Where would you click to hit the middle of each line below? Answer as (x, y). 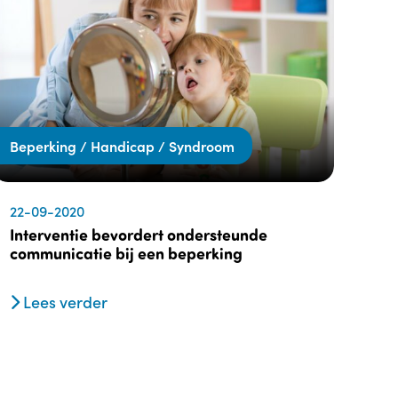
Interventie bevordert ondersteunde (139, 235)
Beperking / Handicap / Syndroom (122, 146)
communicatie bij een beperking (126, 254)
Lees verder (64, 302)
